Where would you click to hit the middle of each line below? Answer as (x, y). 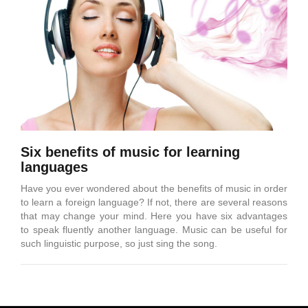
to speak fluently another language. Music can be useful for (154, 229)
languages (54, 167)
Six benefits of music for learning (130, 152)
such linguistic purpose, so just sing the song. (119, 243)
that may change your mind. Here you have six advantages (154, 216)
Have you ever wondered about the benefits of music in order (154, 188)
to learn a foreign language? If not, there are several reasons (154, 202)
